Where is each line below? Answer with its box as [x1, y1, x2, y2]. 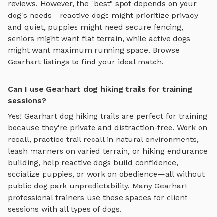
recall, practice [8, 134, 66, 144]
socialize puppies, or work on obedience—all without [8, 169, 205, 179]
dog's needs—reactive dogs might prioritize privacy [8, 10, 198, 20]
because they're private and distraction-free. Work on [8, 123, 207, 132]
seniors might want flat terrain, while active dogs [8, 33, 190, 43]
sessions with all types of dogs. [8, 204, 122, 214]
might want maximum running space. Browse [8, 45, 180, 55]
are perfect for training [119, 111, 207, 121]
